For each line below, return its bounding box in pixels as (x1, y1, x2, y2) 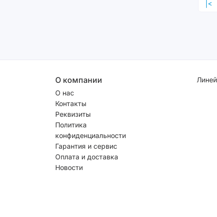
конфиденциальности (55, 131, 126, 139)
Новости (55, 163, 83, 171)
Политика (55, 120, 87, 129)
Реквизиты (55, 109, 91, 118)
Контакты (55, 99, 86, 108)
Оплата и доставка (55, 152, 118, 161)
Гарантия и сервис (55, 141, 117, 150)
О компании (55, 75, 102, 85)
